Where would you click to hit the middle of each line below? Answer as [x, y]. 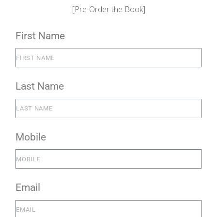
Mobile [31, 137]
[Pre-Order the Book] [108, 9]
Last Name [40, 86]
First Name [40, 36]
